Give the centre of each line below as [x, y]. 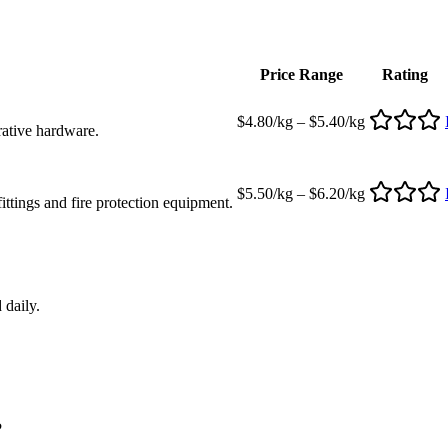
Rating [405, 74]
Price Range [301, 74]
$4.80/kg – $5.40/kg [301, 121]
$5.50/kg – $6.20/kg [301, 193]
